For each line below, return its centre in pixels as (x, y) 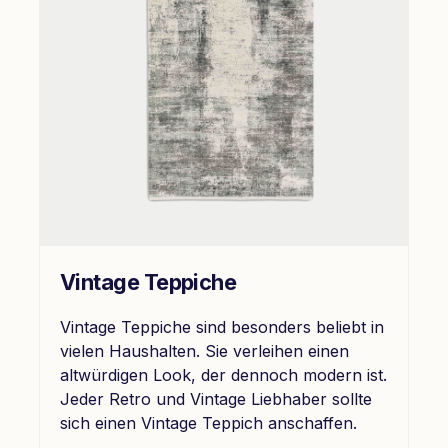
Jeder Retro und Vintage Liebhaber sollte (216, 398)
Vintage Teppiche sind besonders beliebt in (222, 326)
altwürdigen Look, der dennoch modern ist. (223, 374)
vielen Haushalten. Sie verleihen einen (204, 350)
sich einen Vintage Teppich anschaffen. (208, 422)
